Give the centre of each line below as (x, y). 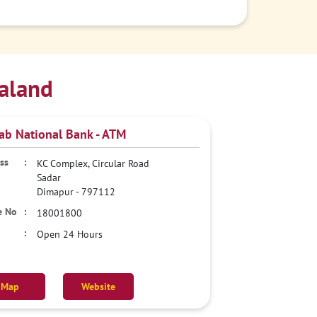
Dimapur (56, 192)
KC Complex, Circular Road (93, 163)
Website (99, 287)
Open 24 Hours (70, 234)
